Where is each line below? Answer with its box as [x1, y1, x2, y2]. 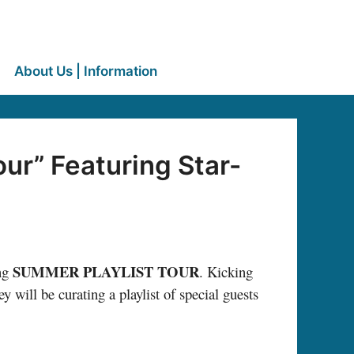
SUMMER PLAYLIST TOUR [13, 261, 199, 283]
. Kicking [199, 262, 253, 282]
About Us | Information [13, 63, 157, 79]
